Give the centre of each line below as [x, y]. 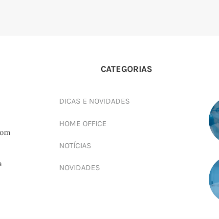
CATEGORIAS [127, 69]
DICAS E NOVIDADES [94, 101]
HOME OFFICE [83, 123]
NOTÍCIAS [75, 145]
